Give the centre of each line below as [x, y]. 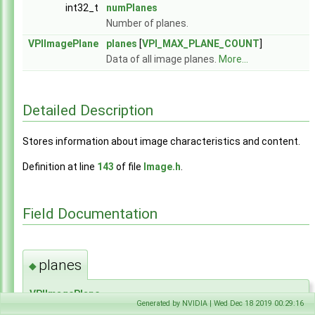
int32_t [83, 8]
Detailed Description [88, 110]
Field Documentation [90, 213]
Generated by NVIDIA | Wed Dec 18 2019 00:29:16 [220, 303]
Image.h [162, 167]
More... [233, 59]
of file [129, 167]
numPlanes [132, 8]
